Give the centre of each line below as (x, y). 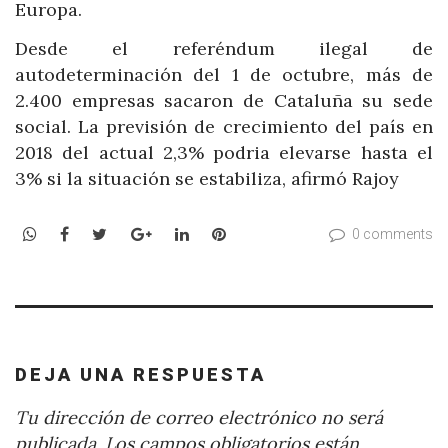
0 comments (392, 233)
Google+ (182, 232)
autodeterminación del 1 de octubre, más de (224, 75)
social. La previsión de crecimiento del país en (224, 127)
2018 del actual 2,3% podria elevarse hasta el (224, 153)
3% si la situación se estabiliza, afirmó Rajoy (207, 179)
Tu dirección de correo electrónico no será (199, 417)
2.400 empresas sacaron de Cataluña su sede (224, 101)
